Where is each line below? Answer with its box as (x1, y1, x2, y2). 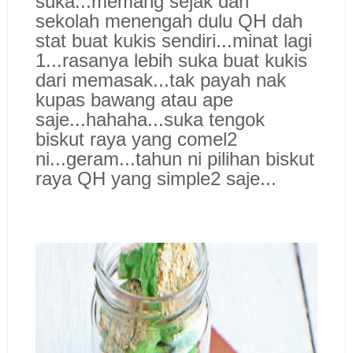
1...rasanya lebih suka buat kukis (35, 49, 307, 71)
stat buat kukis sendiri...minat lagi (35, 29, 312, 51)
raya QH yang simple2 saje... (35, 167, 277, 189)
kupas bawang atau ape (35, 88, 233, 110)
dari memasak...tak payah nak (35, 69, 286, 91)
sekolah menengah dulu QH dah (35, 9, 303, 32)
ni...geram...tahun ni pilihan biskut (35, 147, 314, 169)
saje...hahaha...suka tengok (35, 108, 265, 130)
